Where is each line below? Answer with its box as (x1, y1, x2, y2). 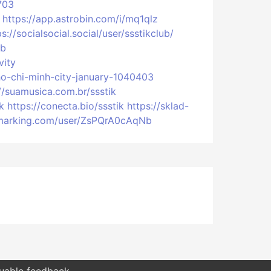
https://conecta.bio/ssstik (7, 100, 124, 112)
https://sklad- (127, 100, 189, 112)
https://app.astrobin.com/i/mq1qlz (2, 13, 158, 25)
